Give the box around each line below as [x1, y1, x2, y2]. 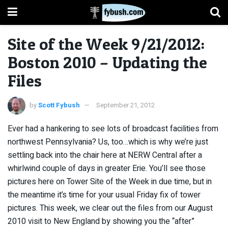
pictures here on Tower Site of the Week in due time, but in [8, 175, 212, 188]
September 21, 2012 [96, 100, 155, 110]
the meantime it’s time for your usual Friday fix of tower [8, 188, 201, 201]
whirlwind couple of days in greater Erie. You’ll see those [8, 162, 206, 175]
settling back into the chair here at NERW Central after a [8, 149, 202, 161]
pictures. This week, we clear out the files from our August [8, 202, 213, 214]
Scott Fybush [38, 100, 80, 110]
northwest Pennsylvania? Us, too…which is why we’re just [8, 135, 208, 148]
